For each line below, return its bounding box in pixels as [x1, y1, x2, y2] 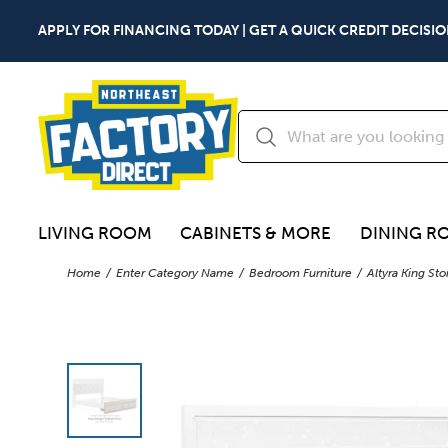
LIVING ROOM [38, 223, 152, 244]
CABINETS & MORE [180, 223, 332, 244]
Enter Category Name [116, 265, 235, 280]
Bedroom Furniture [249, 265, 353, 280]
